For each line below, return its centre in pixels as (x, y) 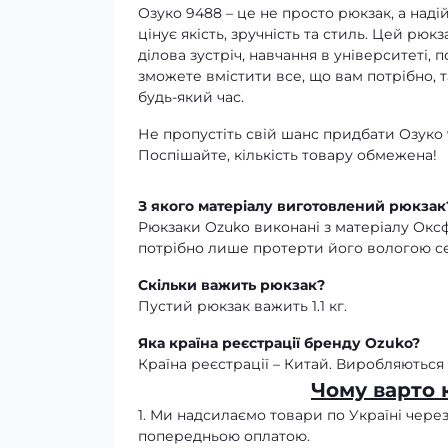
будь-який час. (191, 97)
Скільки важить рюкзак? (231, 285)
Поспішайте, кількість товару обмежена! (287, 155)
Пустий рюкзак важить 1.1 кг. (242, 306)
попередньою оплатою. (224, 436)
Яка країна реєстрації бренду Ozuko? (279, 343)
